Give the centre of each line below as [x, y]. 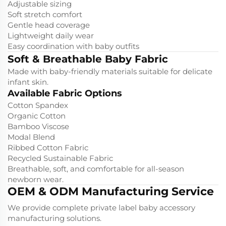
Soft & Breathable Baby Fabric [88, 59]
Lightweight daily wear [51, 35]
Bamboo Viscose [38, 126]
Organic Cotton [37, 116]
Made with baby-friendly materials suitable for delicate [110, 71]
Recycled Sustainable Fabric [60, 158]
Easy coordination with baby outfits [73, 46]
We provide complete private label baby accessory [101, 207]
